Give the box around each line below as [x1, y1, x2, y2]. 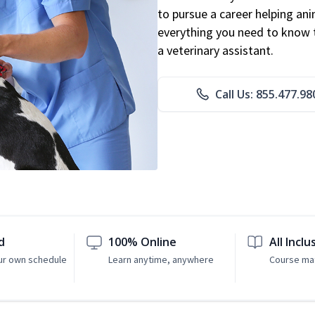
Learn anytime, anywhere [108, 253, 214, 266]
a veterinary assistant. [157, 42, 274, 59]
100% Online [108, 234, 177, 250]
